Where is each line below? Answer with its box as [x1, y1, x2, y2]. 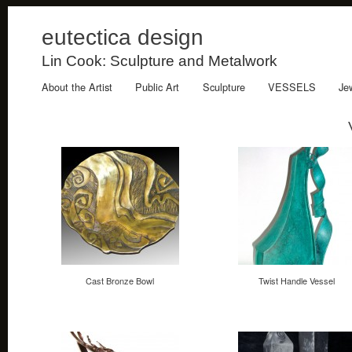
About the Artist [41, 79, 112, 95]
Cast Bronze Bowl [86, 273, 154, 287]
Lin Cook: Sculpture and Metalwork [42, 52, 277, 69]
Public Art [135, 79, 180, 95]
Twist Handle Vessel [258, 273, 335, 287]
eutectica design [42, 25, 203, 49]
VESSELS [268, 79, 317, 95]
